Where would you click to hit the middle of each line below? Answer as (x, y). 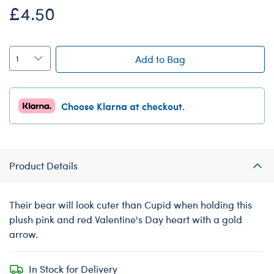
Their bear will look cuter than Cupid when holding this (131, 204)
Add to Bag (160, 59)
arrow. (24, 234)
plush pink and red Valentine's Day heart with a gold (126, 219)
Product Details (43, 165)
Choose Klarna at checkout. (123, 106)
